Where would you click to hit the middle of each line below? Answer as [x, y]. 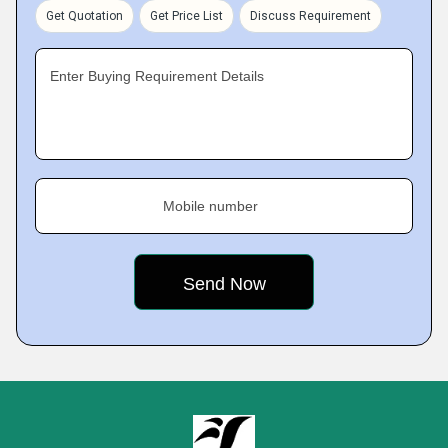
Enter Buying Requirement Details [157, 76]
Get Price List [186, 16]
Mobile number [210, 206]
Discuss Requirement [310, 16]
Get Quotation [84, 16]
